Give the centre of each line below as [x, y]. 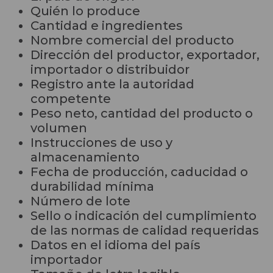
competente [71, 98]
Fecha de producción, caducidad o [139, 172]
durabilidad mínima [92, 186]
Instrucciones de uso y [101, 142]
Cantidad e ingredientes [107, 25]
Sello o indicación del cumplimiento [144, 215]
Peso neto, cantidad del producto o [142, 113]
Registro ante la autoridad [112, 84]
